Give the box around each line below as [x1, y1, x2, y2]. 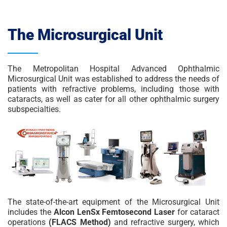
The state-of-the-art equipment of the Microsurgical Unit [8, 197, 219, 207]
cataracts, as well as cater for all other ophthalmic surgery [8, 94, 219, 104]
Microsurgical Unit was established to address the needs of [8, 74, 219, 84]
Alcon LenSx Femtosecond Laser [53, 207, 175, 217]
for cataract [175, 207, 220, 217]
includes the [8, 207, 54, 217]
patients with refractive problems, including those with [8, 84, 219, 94]
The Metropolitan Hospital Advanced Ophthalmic [8, 64, 219, 73]
